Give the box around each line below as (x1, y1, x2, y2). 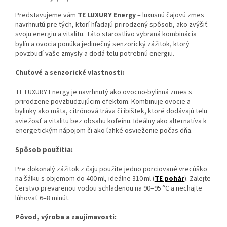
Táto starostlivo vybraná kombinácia (86, 29, 197, 40)
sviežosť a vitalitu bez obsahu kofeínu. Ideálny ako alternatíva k (15, 116, 207, 126)
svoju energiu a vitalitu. (15, 29, 85, 40)
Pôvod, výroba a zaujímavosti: (15, 212, 117, 222)
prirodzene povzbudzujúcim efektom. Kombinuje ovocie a (15, 96, 191, 107)
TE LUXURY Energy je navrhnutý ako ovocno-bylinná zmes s (15, 87, 192, 97)
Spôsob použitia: (15, 144, 73, 155)
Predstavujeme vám (15, 10, 78, 20)
